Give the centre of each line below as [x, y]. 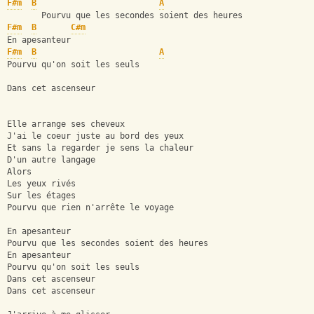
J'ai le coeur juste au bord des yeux [95, 136]
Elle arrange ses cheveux [66, 124]
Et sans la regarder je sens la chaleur [100, 148]
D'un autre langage [51, 160]
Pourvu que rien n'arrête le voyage [90, 208]
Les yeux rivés [41, 184]
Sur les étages [41, 196]
